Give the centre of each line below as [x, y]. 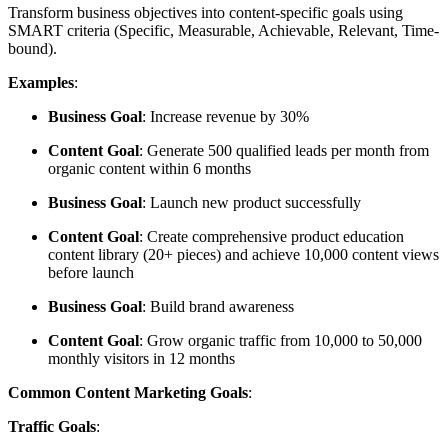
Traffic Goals [52, 427]
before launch [91, 273]
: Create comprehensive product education [271, 237]
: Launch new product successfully [251, 203]
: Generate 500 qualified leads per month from [284, 151]
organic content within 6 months [149, 169]
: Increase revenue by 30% [225, 117]
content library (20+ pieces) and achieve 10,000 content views [243, 255]
